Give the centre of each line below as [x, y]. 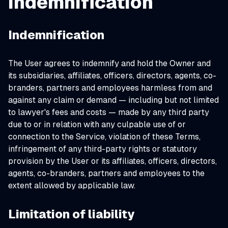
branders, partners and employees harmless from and [110, 88]
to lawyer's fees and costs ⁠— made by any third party [109, 112]
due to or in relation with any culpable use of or [97, 124]
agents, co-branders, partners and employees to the [106, 173]
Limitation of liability [71, 214]
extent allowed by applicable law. [72, 186]
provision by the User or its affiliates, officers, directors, [112, 161]
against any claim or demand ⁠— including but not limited [113, 100]
